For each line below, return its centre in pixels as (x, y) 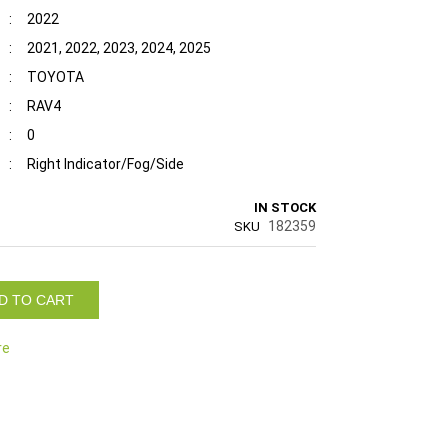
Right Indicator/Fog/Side (105, 164)
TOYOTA (55, 77)
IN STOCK (285, 207)
